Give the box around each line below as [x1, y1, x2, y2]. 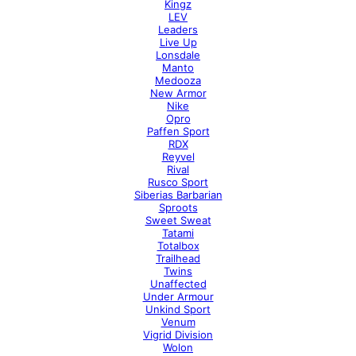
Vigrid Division [143, 328, 213, 341]
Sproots [158, 201, 198, 214]
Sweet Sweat [145, 214, 211, 226]
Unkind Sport [145, 303, 211, 315]
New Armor [149, 87, 207, 99]
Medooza [155, 74, 201, 87]
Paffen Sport [146, 125, 210, 137]
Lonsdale [156, 48, 200, 61]
